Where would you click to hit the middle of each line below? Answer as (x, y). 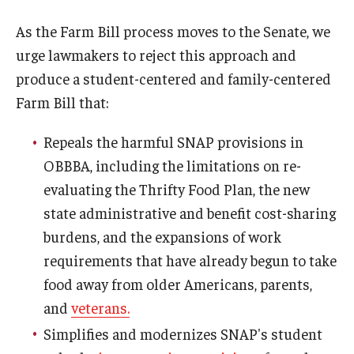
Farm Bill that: (62, 102)
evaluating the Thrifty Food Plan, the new (177, 189)
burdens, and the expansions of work (162, 236)
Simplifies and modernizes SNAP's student (183, 333)
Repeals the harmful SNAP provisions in (173, 141)
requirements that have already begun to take (190, 260)
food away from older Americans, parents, (178, 284)
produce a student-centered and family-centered (173, 78)
